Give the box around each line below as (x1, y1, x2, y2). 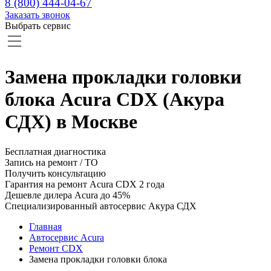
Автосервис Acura (29, 232, 104, 243)
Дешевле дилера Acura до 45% (5, 189, 130, 200)
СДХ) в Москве (5, 111, 137, 133)
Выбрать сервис (5, 21, 71, 31)
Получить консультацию (5, 168, 106, 178)
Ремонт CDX (29, 243, 83, 253)
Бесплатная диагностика (5, 146, 106, 157)
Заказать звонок (5, 10, 70, 20)
